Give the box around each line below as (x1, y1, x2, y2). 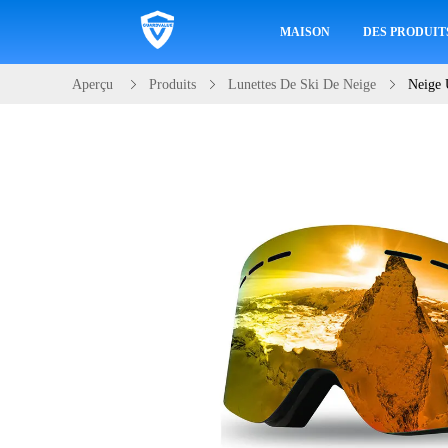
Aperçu (72, 77, 113, 92)
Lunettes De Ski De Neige (228, 77, 376, 92)
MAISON (279, 25, 330, 39)
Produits (149, 77, 196, 92)
